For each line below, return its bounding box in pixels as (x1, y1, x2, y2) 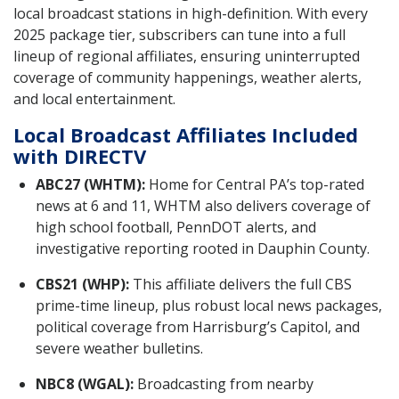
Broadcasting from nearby (134, 373, 313, 394)
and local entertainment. (13, 88, 175, 109)
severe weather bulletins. (36, 338, 203, 358)
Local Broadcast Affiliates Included (13, 120, 358, 148)
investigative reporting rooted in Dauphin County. (36, 238, 370, 258)
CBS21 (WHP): (36, 273, 129, 294)
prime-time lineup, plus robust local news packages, (36, 295, 382, 315)
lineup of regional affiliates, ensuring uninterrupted (13, 45, 360, 66)
